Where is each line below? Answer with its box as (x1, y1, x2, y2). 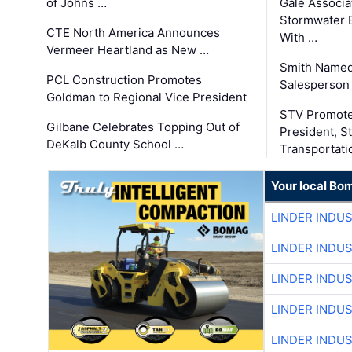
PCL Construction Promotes (46, 71, 203, 87)
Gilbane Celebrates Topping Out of (46, 119, 240, 134)
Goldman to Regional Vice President (46, 89, 247, 104)
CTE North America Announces (46, 24, 221, 40)
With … (279, 29, 317, 45)
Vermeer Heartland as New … (46, 42, 210, 57)
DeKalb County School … (46, 136, 185, 152)
